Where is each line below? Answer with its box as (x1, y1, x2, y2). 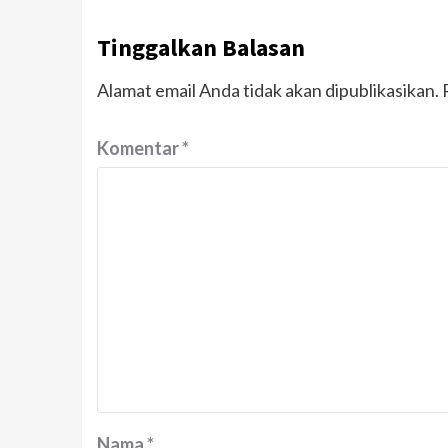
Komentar (97, 137, 182, 160)
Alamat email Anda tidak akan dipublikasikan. (97, 79, 439, 102)
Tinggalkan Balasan (97, 32, 305, 64)
